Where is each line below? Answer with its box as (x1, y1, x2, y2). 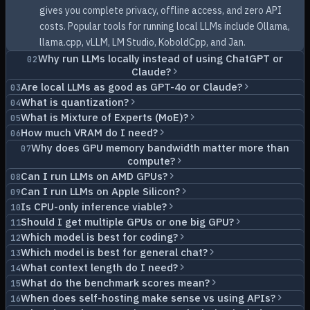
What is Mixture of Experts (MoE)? (21, 111, 189, 124)
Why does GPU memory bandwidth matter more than (31, 141, 290, 154)
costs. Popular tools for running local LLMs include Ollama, (39, 20, 290, 33)
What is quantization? (21, 95, 129, 109)
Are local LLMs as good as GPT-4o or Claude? (21, 80, 243, 93)
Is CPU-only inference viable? (21, 200, 167, 213)
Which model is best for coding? (21, 230, 179, 244)
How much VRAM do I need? (21, 126, 158, 139)
